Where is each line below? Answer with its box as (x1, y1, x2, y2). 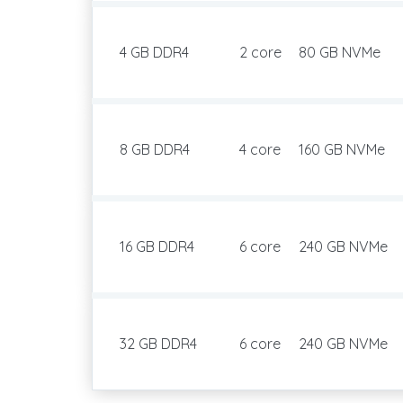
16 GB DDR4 (120, 237, 194, 255)
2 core (239, 43, 282, 61)
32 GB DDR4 (120, 335, 197, 353)
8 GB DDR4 (120, 140, 190, 158)
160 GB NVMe (299, 140, 385, 158)
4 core (239, 140, 281, 158)
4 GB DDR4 (120, 43, 189, 61)
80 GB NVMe (299, 43, 381, 61)
